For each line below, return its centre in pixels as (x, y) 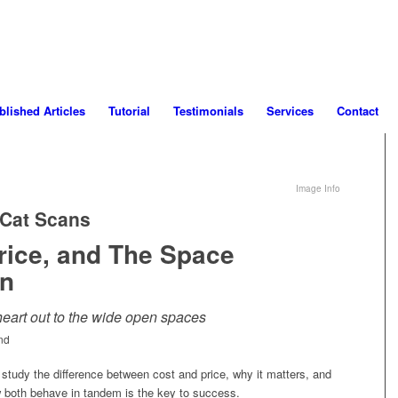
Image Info (318, 188)
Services (290, 111)
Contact (357, 111)
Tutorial (129, 111)
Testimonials (208, 111)
